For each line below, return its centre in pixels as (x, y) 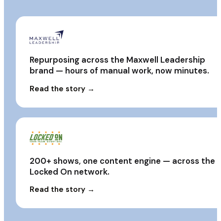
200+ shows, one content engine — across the (122, 161)
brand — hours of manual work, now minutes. (119, 71)
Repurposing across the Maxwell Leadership (117, 60)
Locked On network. (70, 171)
